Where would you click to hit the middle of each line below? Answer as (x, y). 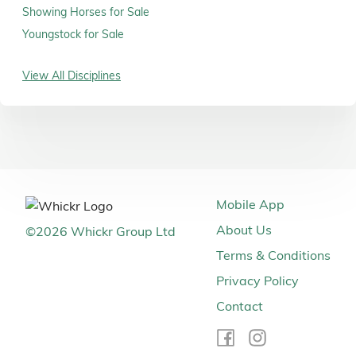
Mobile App (250, 205)
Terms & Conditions (273, 255)
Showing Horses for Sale (86, 12)
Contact (240, 306)
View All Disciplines (72, 76)
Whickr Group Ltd (122, 232)
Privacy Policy (257, 281)
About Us (244, 230)
